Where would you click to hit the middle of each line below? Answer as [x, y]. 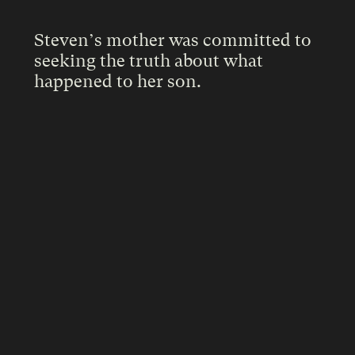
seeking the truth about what [148, 61]
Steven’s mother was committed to [172, 40]
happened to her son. [117, 81]
